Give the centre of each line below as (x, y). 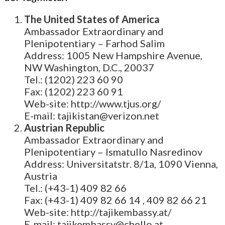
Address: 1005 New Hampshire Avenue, (113, 55)
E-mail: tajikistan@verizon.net (92, 116)
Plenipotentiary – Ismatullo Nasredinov (113, 152)
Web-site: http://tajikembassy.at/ (98, 212)
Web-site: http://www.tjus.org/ (92, 104)
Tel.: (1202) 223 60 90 (74, 80)
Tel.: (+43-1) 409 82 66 (75, 188)
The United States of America (92, 19)
